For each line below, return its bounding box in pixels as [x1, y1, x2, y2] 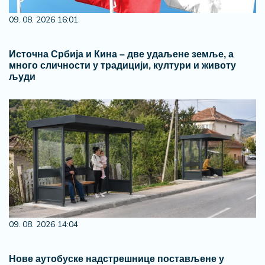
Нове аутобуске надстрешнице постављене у [9, 254, 224, 264]
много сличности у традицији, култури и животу [9, 60, 236, 70]
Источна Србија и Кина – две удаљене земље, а [9, 49, 234, 59]
